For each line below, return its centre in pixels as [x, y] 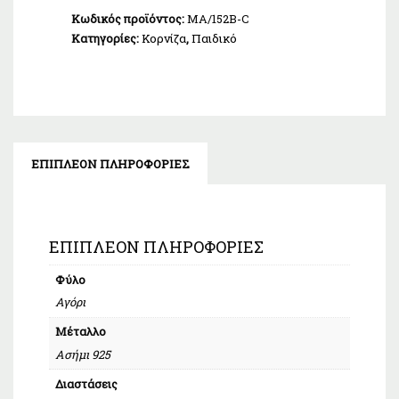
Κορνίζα [164, 39]
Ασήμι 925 [82, 354]
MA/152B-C [218, 19]
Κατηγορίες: [106, 39]
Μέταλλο [80, 332]
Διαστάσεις [86, 383]
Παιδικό [214, 39]
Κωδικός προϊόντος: [129, 19]
